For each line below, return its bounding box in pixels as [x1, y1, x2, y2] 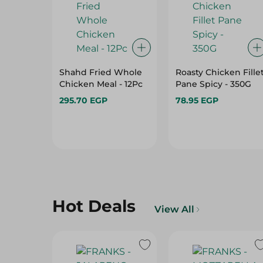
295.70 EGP [59, 95, 107, 106]
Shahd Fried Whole [59, 67, 142, 77]
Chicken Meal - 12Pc [59, 79, 143, 89]
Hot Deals [52, 196, 136, 216]
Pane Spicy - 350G [175, 79, 251, 89]
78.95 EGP [175, 95, 218, 106]
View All [154, 204, 194, 215]
